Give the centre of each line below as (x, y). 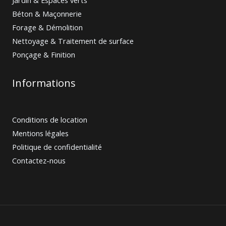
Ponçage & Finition (44, 54)
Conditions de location (50, 120)
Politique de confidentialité (57, 147)
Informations (44, 83)
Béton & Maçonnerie (47, 13)
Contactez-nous (39, 161)
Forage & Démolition (47, 27)
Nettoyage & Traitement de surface (73, 41)
